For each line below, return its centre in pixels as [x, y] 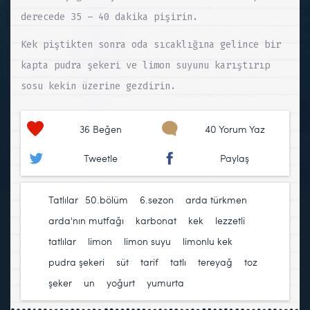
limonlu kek [208, 241]
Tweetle [100, 158]
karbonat [156, 221]
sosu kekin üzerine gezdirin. [98, 86]
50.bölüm [107, 200]
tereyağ [215, 262]
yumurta [165, 283]
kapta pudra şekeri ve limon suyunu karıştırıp [145, 66]
